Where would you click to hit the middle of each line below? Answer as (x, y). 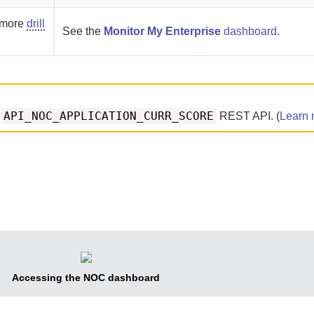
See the (83, 31)
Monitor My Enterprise (163, 31)
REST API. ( (248, 116)
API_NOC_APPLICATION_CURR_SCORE (109, 116)
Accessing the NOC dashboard (86, 278)
